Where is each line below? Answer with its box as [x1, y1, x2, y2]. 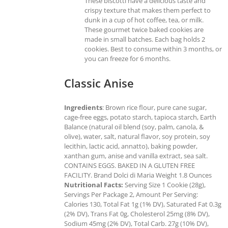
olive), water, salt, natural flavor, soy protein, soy [64, 131, 210, 141]
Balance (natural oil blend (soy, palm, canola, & [64, 122, 204, 131]
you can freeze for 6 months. [84, 53, 170, 63]
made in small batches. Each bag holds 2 [84, 34, 205, 44]
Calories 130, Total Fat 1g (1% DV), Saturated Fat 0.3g [64, 199, 221, 209]
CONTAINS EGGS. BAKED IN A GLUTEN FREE [64, 160, 195, 170]
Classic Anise [64, 75, 134, 91]
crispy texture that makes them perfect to [84, 5, 211, 15]
